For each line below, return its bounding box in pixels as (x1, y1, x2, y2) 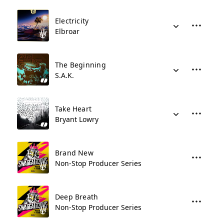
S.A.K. (55, 70, 74, 80)
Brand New (55, 148, 93, 157)
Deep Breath (55, 192, 98, 201)
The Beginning (55, 60, 106, 69)
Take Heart (55, 104, 92, 113)
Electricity (55, 16, 89, 25)
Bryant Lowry (55, 114, 98, 124)
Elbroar (55, 26, 79, 36)
